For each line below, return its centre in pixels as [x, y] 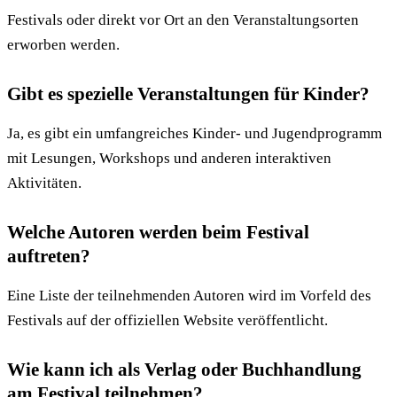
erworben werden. [63, 45]
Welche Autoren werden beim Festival [158, 233]
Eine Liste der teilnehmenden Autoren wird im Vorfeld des [189, 296]
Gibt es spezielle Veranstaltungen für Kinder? [188, 94]
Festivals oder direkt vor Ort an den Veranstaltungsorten [183, 20]
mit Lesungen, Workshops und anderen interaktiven [169, 159]
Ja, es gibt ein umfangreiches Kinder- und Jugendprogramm [195, 134]
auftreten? [49, 257]
